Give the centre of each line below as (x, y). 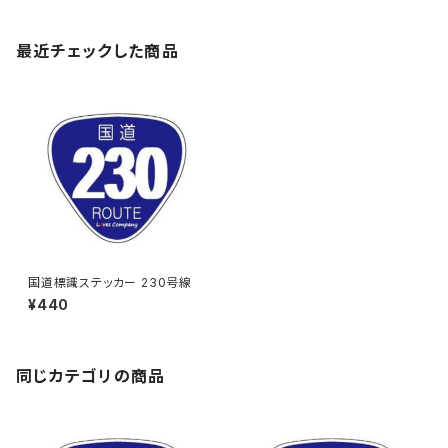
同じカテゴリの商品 (91, 376)
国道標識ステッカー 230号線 (110, 282)
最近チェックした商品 (97, 51)
